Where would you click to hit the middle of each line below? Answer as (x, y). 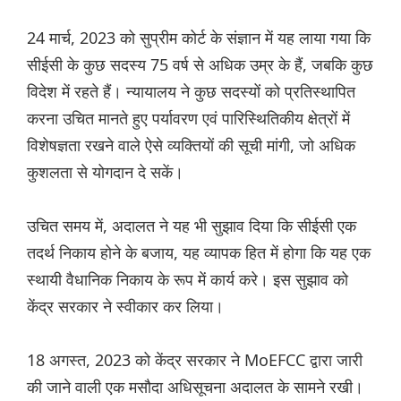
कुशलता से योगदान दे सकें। (105, 172)
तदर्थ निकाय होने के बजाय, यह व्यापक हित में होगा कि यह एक (199, 253)
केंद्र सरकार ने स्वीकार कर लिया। (125, 307)
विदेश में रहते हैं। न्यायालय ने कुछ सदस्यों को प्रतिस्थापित (191, 92)
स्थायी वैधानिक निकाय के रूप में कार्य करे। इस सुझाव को (188, 280)
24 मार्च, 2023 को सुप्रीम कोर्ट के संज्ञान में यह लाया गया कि (199, 38)
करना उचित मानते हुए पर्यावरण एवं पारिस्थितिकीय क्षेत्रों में (188, 119)
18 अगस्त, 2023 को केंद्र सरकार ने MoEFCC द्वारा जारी (195, 360)
